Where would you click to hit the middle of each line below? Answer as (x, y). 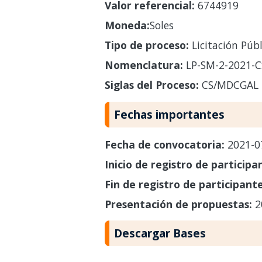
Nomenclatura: (144, 65)
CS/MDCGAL (228, 85)
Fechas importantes (169, 114)
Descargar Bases (160, 233)
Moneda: (127, 25)
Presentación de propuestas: (180, 204)
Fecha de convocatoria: (166, 144)
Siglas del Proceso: (151, 85)
